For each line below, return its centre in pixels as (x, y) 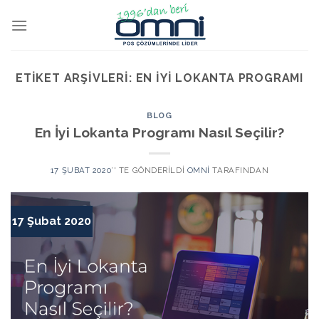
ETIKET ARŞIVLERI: (76, 78)
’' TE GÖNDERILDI (148, 170)
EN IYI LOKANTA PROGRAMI (219, 78)
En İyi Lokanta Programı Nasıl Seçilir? (159, 132)
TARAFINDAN (239, 170)
